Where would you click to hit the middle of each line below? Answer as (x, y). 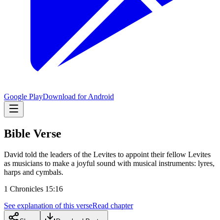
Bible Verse (33, 133)
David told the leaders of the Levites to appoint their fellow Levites (107, 154)
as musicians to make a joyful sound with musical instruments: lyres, (109, 163)
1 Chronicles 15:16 (33, 189)
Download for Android (78, 96)
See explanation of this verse (48, 205)
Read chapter (113, 205)
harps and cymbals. (34, 172)
